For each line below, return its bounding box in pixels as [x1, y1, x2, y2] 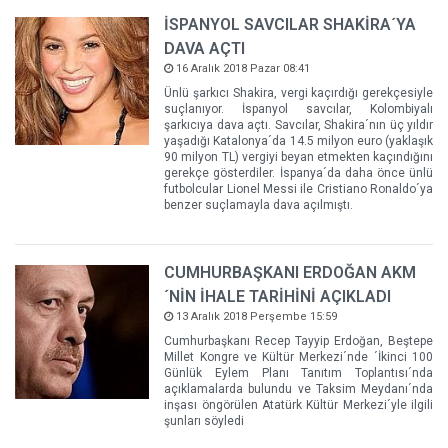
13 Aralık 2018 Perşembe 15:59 [173, 309, 338, 323]
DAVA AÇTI [164, 38, 246, 58]
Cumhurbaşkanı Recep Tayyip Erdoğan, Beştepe [164, 333, 433, 348]
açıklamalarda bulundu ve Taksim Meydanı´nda [164, 381, 433, 396]
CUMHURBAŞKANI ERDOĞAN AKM [164, 262, 417, 282]
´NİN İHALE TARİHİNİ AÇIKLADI [164, 286, 392, 306]
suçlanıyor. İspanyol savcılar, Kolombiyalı [164, 101, 433, 116]
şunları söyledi [164, 413, 245, 428]
